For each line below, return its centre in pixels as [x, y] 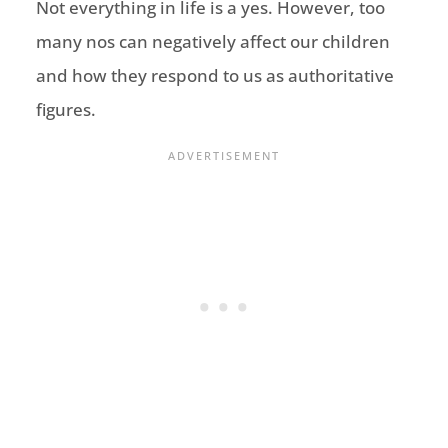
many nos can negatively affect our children [212, 42]
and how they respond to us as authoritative [214, 76]
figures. [65, 110]
